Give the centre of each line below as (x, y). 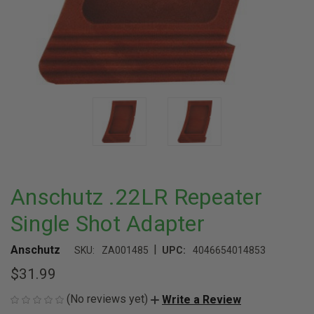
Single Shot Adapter (108, 224)
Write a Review (202, 299)
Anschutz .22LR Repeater (136, 197)
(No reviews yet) (107, 299)
